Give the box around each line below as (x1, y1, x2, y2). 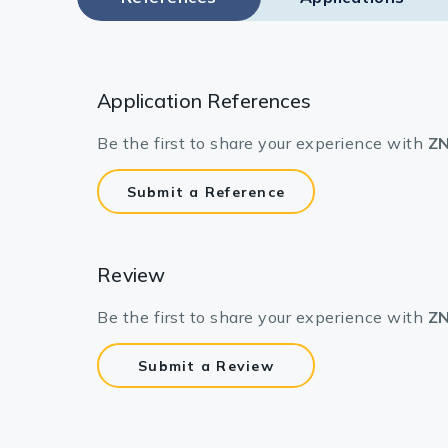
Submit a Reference (126, 182, 286, 201)
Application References (97, 88, 312, 114)
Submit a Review (138, 356, 274, 375)
